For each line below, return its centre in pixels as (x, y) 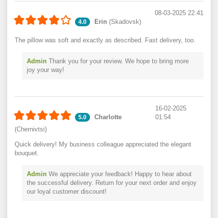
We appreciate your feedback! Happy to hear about (119, 174)
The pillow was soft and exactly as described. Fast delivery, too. (105, 40)
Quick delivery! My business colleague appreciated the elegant (103, 144)
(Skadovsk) (124, 22)
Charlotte (108, 117)
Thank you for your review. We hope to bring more (118, 61)
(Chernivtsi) (31, 129)
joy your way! (45, 70)
